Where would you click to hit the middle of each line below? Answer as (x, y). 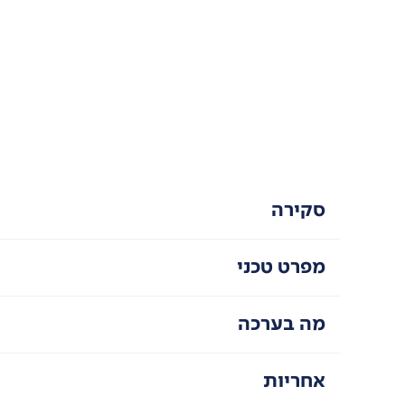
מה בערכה (282, 324)
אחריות (295, 381)
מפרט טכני (282, 267)
